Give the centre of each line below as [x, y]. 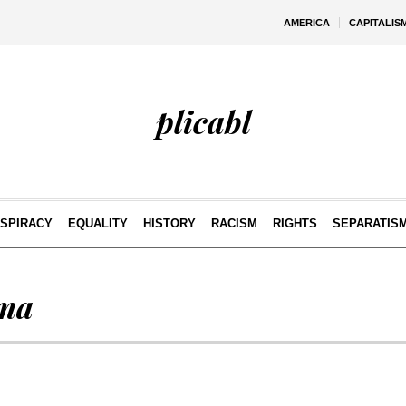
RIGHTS [295, 223]
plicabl [203, 121]
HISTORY [169, 223]
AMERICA [307, 23]
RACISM [234, 223]
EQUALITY [97, 223]
